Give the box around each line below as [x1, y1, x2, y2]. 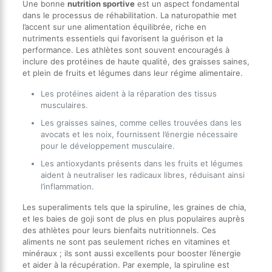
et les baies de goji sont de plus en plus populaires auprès [22, 214, 245, 224]
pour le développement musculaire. [40, 141, 175, 151]
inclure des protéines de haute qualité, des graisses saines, [22, 56, 250, 67]
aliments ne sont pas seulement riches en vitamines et [22, 237, 230, 247]
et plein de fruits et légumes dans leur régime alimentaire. [22, 68, 243, 78]
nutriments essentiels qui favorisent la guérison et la [22, 33, 223, 44]
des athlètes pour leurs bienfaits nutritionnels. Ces [22, 225, 216, 236]
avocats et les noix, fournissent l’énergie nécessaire [40, 129, 238, 140]
